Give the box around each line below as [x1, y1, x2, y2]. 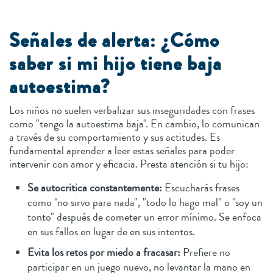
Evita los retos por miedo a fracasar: [27, 244, 183, 260]
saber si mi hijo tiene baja [9, 49, 222, 78]
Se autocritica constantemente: [27, 179, 162, 196]
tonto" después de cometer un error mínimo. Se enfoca [27, 208, 261, 225]
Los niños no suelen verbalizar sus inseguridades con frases [9, 102, 255, 118]
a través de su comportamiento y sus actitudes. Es [9, 129, 220, 145]
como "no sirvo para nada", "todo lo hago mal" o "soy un [27, 194, 263, 210]
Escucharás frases [162, 179, 239, 196]
